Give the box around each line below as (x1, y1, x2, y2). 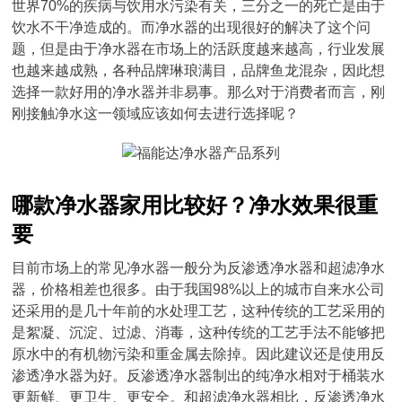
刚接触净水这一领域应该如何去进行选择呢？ (12, 106, 300, 121)
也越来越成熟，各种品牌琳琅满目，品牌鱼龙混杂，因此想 (12, 63, 386, 78)
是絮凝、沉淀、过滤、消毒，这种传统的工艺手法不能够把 (12, 325, 386, 340)
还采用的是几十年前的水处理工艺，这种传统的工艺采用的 (12, 303, 386, 319)
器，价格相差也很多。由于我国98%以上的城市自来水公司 (12, 282, 386, 297)
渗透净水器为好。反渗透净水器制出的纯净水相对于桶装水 (12, 368, 386, 383)
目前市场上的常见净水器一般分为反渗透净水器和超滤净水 (12, 260, 386, 275)
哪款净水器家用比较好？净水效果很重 (12, 194, 379, 217)
